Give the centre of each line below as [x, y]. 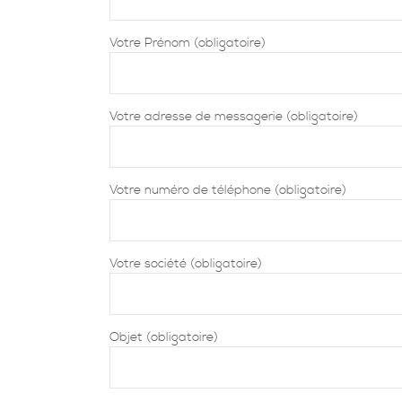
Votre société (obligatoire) [186, 263]
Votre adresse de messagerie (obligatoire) [234, 116]
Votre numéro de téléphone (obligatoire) [228, 190]
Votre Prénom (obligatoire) [188, 43]
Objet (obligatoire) [164, 337]
